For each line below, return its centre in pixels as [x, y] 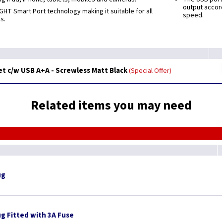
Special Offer [150, 71]
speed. [193, 15]
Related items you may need [111, 106]
